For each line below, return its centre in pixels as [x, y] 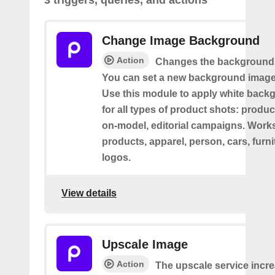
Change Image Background [181, 41]
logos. [116, 157]
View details [89, 193]
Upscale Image [145, 244]
